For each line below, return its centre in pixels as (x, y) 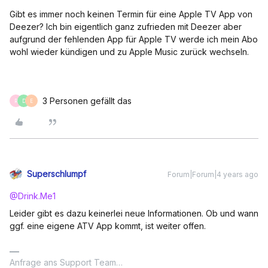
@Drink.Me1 (33, 196)
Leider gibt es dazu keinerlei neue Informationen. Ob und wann (134, 213)
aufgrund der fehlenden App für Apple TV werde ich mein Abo (134, 39)
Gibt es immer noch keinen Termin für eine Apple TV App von (131, 14)
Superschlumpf (57, 174)
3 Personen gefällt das (87, 101)
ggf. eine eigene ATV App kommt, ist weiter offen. (109, 226)
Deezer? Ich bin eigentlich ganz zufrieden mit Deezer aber (126, 27)
